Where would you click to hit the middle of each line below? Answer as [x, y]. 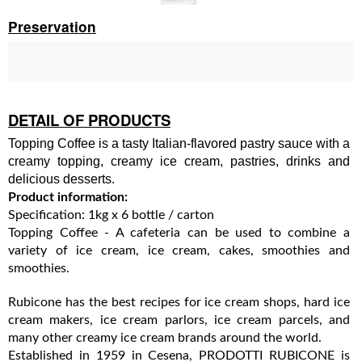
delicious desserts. [61, 179]
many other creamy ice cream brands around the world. [165, 337]
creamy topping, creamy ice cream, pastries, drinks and [179, 161]
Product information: [68, 197]
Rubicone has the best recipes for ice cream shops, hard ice [179, 302]
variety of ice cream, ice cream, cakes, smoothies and [179, 250]
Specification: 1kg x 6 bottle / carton [111, 215]
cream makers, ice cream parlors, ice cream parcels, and [179, 320]
